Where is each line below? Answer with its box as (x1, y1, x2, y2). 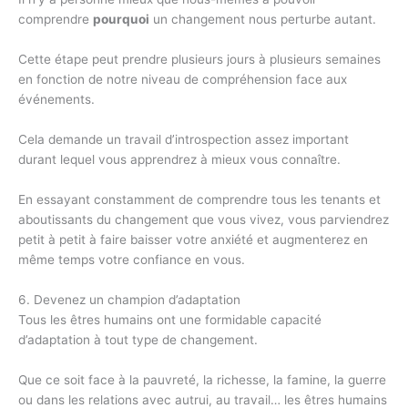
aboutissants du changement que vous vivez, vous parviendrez (18, 211, 389, 227)
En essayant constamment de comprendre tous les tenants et (18, 191, 381, 207)
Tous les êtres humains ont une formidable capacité (18, 311, 321, 327)
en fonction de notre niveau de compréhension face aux (18, 71, 347, 87)
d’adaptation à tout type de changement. (18, 331, 258, 347)
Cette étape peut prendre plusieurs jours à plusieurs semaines (18, 51, 381, 66)
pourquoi (93, 11, 149, 26)
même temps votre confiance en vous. (18, 251, 245, 267)
